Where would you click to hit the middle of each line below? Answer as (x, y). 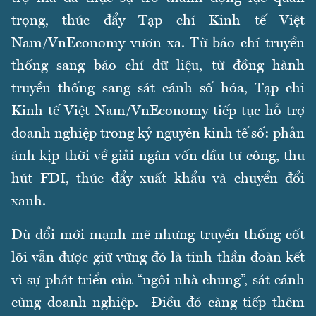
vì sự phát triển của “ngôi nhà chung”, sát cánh (158, 281)
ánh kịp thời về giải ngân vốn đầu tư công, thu (158, 157)
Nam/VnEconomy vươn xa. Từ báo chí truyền (158, 44)
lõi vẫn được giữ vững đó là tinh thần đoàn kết (158, 259)
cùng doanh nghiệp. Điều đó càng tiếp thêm (158, 304)
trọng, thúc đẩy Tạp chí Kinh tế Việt (158, 22)
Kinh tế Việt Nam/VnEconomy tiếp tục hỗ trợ (158, 112)
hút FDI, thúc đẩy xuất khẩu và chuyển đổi (158, 180)
